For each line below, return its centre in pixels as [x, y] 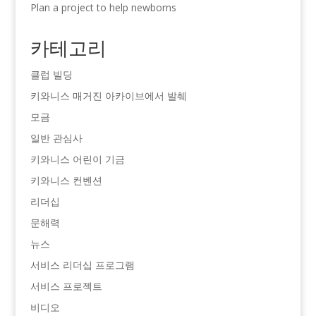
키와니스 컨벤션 [66, 180]
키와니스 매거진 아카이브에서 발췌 [108, 95]
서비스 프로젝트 [66, 286]
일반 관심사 [56, 138]
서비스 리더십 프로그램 [82, 265]
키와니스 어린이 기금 [77, 159]
